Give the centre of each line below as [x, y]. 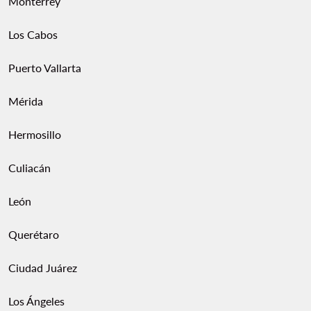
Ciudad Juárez [43, 268]
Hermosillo [35, 134]
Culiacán [30, 168]
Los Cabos [33, 34]
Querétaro [34, 234]
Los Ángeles [36, 301]
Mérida [26, 101]
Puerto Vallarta [45, 68]
